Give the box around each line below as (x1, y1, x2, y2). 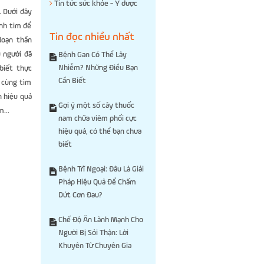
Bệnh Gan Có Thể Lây (58, 51, 127, 59)
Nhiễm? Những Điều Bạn (58, 64, 138, 72)
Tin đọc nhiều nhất (49, 32, 134, 42)
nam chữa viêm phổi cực (58, 115, 137, 123)
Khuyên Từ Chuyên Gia (58, 242, 131, 250)
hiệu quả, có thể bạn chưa (58, 128, 141, 136)
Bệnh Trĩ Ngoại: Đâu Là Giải (58, 166, 144, 173)
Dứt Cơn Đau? (58, 192, 103, 199)
